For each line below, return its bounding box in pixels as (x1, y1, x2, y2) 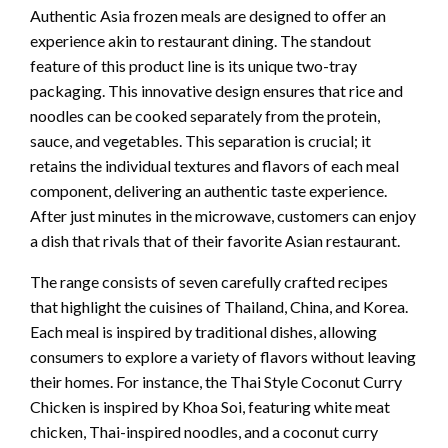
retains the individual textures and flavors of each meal (30, 155, 399, 175)
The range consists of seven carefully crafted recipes (30, 271, 388, 291)
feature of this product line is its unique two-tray (30, 55, 357, 75)
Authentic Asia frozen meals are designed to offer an (30, 5, 386, 25)
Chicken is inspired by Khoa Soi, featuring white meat (30, 396, 390, 416)
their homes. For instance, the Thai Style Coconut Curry (30, 371, 402, 391)
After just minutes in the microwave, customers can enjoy (30, 205, 416, 225)
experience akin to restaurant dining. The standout (30, 30, 371, 50)
